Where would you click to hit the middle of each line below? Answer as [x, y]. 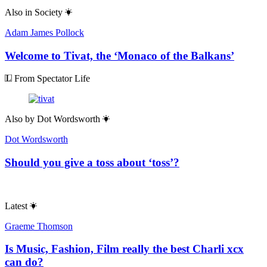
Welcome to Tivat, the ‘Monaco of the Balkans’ [119, 55]
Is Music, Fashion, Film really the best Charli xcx [124, 249]
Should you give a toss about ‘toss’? [92, 163]
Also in [18, 12]
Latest [16, 206]
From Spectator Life [51, 79]
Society [49, 12]
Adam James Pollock [44, 32]
